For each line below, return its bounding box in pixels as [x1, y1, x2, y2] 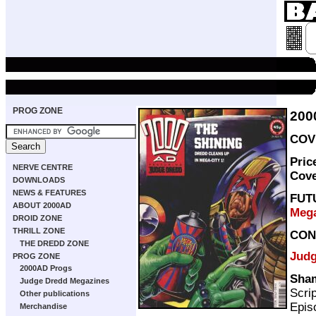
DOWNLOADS [13, 176, 65, 184]
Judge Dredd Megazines [20, 276, 109, 285]
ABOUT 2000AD [13, 201, 71, 209]
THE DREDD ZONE [20, 239, 89, 248]
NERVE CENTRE [13, 163, 73, 171]
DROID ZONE [13, 214, 62, 222]
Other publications [20, 289, 90, 298]
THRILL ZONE [13, 226, 65, 235]
